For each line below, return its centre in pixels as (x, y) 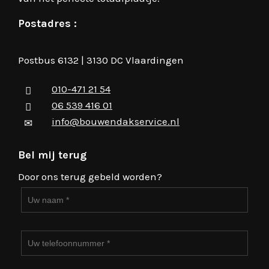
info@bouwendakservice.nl (116, 121)
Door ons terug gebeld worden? (90, 176)
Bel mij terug (52, 155)
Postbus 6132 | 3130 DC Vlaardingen (101, 60)
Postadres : (47, 23)
